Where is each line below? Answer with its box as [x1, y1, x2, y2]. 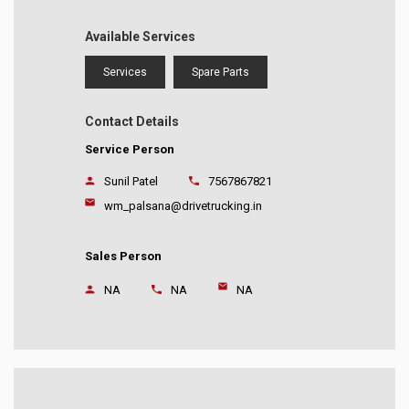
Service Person [85, 142, 175, 157]
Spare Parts [192, 66, 250, 79]
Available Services [85, 29, 196, 45]
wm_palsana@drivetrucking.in [103, 199, 262, 214]
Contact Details [85, 114, 180, 130]
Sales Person [85, 249, 163, 264]
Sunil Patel [103, 174, 158, 189]
